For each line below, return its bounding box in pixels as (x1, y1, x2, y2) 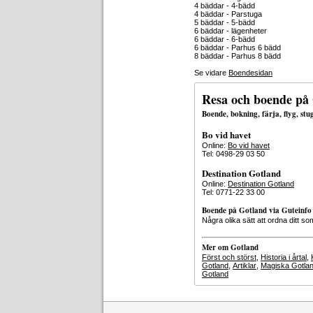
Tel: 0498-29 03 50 (202, 150, 265, 158)
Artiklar (233, 261, 256, 270)
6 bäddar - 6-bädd (194, 35, 255, 43)
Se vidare (194, 68, 228, 77)
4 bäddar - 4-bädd (194, 1, 255, 10)
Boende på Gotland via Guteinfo (202, 205, 312, 216)
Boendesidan (228, 68, 272, 77)
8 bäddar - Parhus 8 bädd (194, 52, 281, 60)
